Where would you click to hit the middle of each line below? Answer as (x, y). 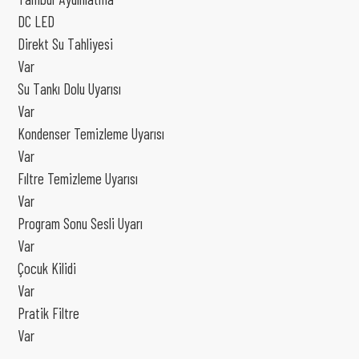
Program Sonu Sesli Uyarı (80, 223)
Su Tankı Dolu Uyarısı (69, 89)
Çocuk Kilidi (47, 268)
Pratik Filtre (48, 313)
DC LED (36, 21)
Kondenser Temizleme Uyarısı (91, 133)
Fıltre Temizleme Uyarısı (78, 178)
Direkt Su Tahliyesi (65, 44)
